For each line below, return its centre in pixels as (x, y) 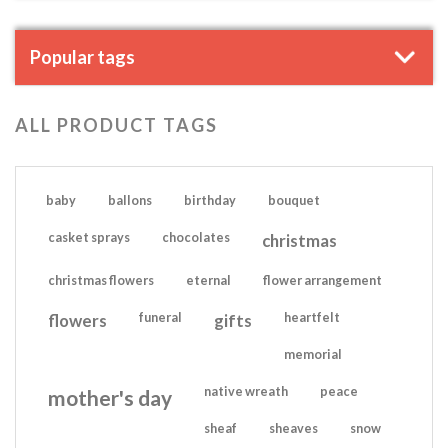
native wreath (246, 391)
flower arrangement (322, 280)
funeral (160, 317)
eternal (208, 280)
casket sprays (89, 237)
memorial (313, 354)
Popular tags (82, 57)
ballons (130, 200)
